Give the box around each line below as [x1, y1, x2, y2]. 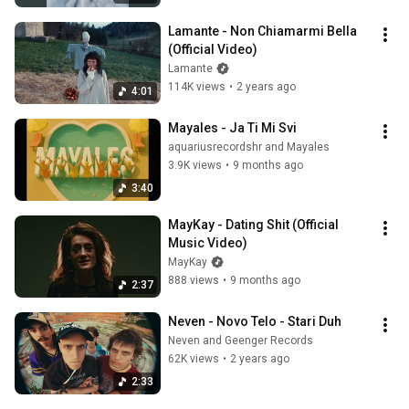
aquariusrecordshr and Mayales [168, 141, 330, 154]
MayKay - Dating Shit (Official [168, 217, 339, 233]
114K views [168, 80, 225, 94]
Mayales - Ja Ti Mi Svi [168, 121, 297, 136]
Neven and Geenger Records [168, 334, 313, 348]
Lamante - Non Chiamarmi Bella [168, 24, 357, 39]
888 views [168, 274, 219, 288]
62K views [168, 352, 219, 366]
